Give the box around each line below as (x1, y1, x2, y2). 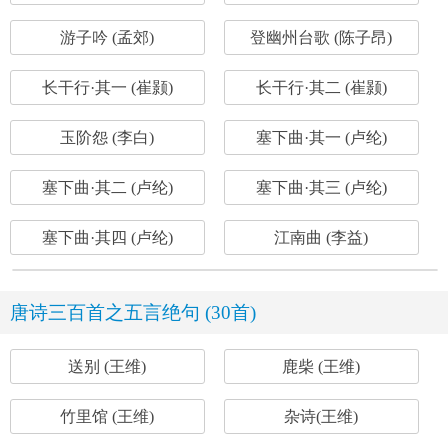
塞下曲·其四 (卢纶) (41, 229, 173, 246)
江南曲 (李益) (274, 229, 369, 246)
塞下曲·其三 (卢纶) (255, 179, 387, 196)
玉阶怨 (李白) (60, 129, 155, 146)
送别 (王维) (68, 358, 147, 375)
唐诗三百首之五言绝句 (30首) (10, 302, 256, 323)
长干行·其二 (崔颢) (255, 79, 387, 96)
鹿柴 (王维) (282, 358, 361, 375)
